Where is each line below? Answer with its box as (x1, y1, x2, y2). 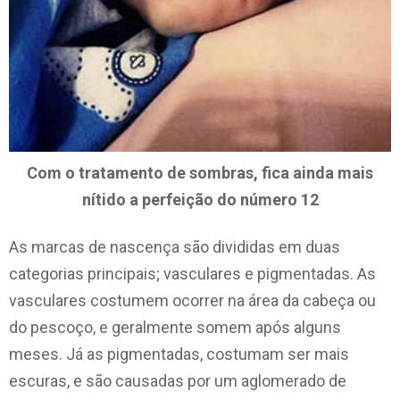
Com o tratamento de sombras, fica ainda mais (27, 163, 373, 183)
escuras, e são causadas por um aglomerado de (9, 371, 346, 390)
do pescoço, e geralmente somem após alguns (9, 317, 341, 337)
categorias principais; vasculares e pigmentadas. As (9, 263, 376, 283)
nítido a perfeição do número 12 (81, 190, 319, 210)
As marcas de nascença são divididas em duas (9, 237, 340, 256)
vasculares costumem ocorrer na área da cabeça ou (9, 290, 376, 310)
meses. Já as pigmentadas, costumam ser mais (9, 344, 349, 363)
